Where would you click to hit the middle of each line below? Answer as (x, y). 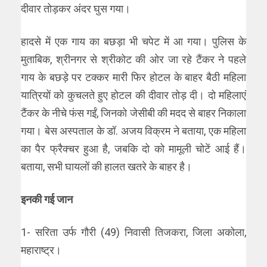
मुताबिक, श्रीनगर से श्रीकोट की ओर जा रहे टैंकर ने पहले (133, 60)
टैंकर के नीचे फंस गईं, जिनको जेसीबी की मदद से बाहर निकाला (133, 113)
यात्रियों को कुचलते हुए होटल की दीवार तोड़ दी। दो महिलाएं (133, 95)
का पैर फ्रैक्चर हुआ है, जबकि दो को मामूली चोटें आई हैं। (133, 149)
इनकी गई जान (47, 200)
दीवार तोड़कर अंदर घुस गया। (76, 9)
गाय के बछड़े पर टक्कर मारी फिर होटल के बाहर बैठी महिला (133, 77)
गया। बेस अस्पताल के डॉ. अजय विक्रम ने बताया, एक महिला (133, 131)
